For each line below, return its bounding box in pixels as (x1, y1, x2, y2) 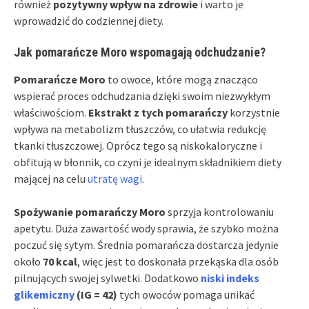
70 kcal (43, 255, 77, 269)
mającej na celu (14, 172, 88, 186)
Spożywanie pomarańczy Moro (14, 205, 166, 219)
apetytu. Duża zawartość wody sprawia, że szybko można (14, 221, 279, 236)
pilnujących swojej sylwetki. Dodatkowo (14, 271, 201, 286)
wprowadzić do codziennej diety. (14, 14, 163, 28)
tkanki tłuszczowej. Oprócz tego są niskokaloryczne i (14, 139, 262, 153)
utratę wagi (88, 172, 142, 186)
